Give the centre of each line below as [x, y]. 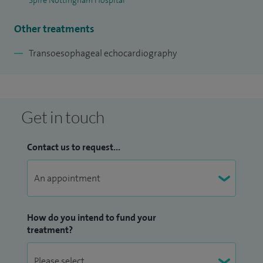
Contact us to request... [74, 147]
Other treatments [54, 29]
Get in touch [63, 117]
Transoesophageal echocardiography [103, 53]
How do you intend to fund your [92, 218]
